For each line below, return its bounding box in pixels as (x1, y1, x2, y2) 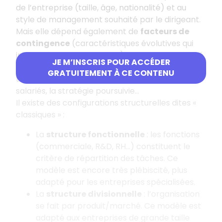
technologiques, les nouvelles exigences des (16, 73, 186, 85)
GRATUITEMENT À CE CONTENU (48, 67, 174, 79)
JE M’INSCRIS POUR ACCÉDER (52, 56, 170, 68)
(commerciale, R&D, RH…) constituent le (36, 140, 190, 152)
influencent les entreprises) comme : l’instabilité (16, 49, 204, 61)
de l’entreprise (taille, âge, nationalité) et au (16, 1, 186, 13)
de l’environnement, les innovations (16, 61, 153, 73)
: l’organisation (142, 188, 200, 200)
